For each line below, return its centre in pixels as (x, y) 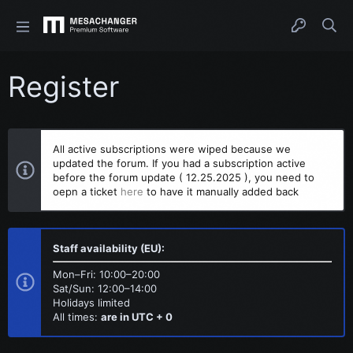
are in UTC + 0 (137, 317)
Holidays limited (91, 303)
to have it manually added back (221, 191)
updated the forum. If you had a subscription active (179, 163)
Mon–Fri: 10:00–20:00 (106, 274)
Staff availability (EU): (109, 248)
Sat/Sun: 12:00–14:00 (105, 288)
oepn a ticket (87, 191)
